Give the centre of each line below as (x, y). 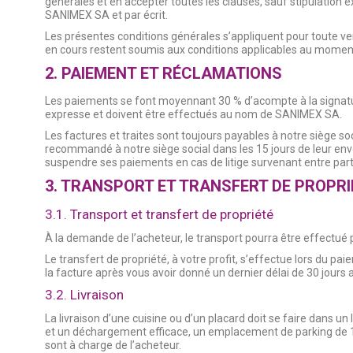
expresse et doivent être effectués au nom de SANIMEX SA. (193, 114)
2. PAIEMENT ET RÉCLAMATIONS (163, 73)
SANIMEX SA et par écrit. (106, 15)
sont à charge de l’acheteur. (113, 345)
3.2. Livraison (84, 294)
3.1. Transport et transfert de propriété (159, 214)
